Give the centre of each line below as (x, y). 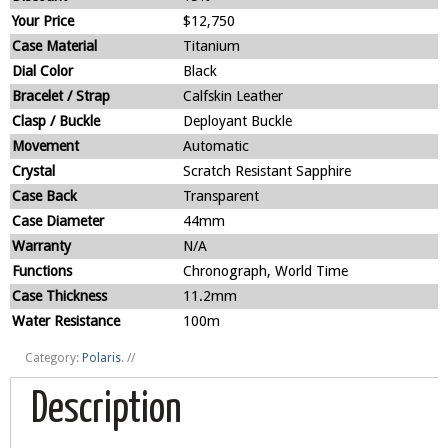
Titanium (211, 46)
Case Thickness (59, 296)
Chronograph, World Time (265, 271)
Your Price (43, 21)
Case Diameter (58, 221)
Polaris (101, 358)
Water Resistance (66, 321)
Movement (45, 146)
